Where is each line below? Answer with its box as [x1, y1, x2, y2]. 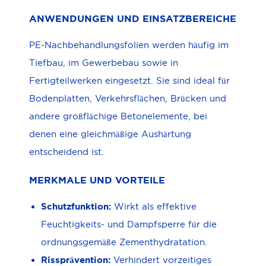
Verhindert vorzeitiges [110, 254, 212, 265]
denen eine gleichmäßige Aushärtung [29, 129, 191, 139]
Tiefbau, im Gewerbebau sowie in [29, 58, 178, 68]
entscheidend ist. [29, 147, 104, 157]
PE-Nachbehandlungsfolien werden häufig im [29, 40, 229, 50]
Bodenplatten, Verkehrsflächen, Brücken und [29, 93, 226, 103]
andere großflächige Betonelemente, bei [29, 111, 207, 121]
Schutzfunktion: [41, 201, 115, 211]
